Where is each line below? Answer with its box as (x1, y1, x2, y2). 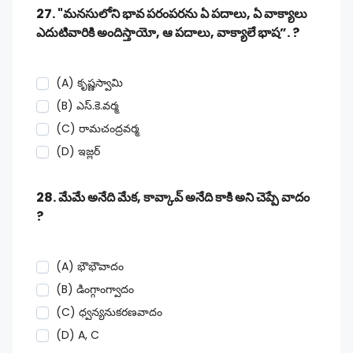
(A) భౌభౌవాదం (56, 258, 124, 274)
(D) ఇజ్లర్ (56, 143, 100, 159)
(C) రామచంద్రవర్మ (56, 121, 139, 136)
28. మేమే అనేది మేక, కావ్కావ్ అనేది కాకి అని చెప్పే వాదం (36, 188, 310, 206)
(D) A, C (56, 327, 99, 343)
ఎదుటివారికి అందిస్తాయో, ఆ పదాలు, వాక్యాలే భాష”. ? (36, 24, 299, 42)
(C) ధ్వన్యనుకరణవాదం (56, 304, 162, 320)
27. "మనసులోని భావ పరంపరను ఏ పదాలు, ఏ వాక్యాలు (36, 5, 307, 23)
